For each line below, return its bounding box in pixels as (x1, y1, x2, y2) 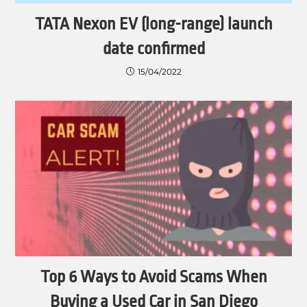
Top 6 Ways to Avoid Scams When (40, 267, 267, 287)
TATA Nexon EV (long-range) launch (34, 14, 273, 34)
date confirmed (102, 39, 205, 59)
